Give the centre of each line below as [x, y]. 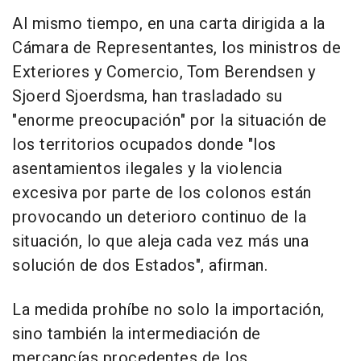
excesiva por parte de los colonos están [162, 193]
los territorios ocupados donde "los [144, 144]
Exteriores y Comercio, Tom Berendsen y [164, 72]
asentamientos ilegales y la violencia [147, 168]
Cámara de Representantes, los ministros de [176, 48]
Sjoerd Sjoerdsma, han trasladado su [147, 96]
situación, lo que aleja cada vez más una [160, 241]
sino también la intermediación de [137, 334]
